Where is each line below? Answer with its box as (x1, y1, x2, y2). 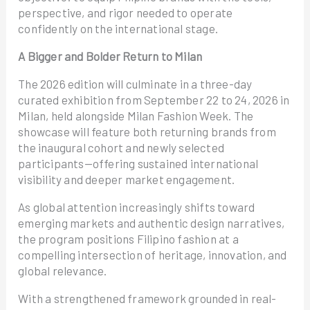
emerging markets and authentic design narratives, (18, 216, 284, 230)
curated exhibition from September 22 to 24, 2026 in (18, 93, 290, 107)
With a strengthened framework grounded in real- (18, 291, 277, 305)
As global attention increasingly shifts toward (18, 200, 255, 214)
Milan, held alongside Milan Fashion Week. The (18, 109, 254, 122)
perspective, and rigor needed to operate (18, 6, 233, 19)
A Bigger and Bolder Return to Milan (18, 49, 203, 63)
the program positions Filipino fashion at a (18, 232, 239, 246)
